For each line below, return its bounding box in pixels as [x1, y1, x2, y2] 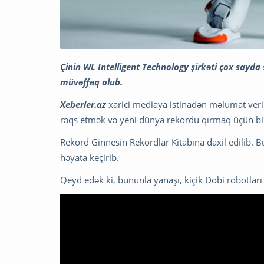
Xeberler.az [60, 98, 106, 111]
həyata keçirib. [60, 151, 119, 164]
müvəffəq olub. [60, 76, 123, 88]
